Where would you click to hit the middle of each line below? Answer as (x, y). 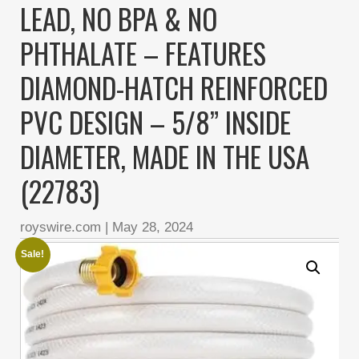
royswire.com (61, 227)
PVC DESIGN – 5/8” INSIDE (155, 121)
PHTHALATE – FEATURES (143, 52)
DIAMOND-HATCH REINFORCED (174, 87)
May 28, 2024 (153, 227)
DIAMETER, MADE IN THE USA (165, 156)
